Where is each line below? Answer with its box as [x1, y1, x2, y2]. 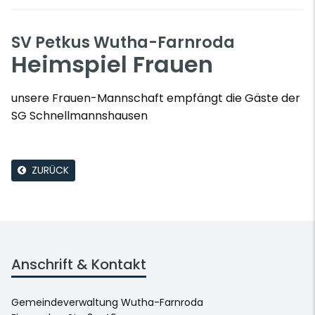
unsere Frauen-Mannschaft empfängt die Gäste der [11, 90, 300, 106]
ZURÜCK [32, 163, 69, 177]
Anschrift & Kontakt [11, 255, 146, 274]
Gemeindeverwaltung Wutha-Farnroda [11, 295, 203, 309]
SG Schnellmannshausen [11, 108, 148, 124]
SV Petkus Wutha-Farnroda [11, 31, 235, 53]
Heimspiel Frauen [11, 49, 213, 80]
